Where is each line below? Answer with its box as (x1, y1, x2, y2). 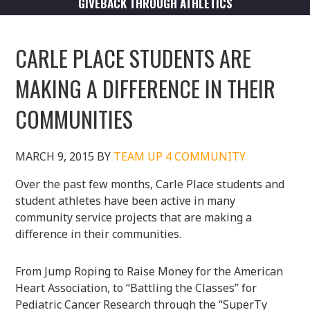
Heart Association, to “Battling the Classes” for (15, 280, 257, 295)
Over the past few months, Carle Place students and (15, 176, 285, 192)
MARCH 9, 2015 (15, 148, 95, 164)
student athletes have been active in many (15, 192, 236, 208)
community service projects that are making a (15, 209, 253, 225)
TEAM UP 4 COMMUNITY (113, 148, 246, 164)
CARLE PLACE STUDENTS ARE (15, 41, 252, 74)
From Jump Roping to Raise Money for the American (15, 263, 284, 279)
